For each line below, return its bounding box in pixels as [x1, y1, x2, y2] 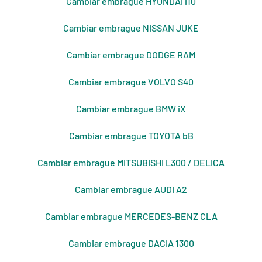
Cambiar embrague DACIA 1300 [68, 237, 194, 249]
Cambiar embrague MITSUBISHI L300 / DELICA [37, 157, 225, 168]
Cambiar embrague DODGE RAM [67, 49, 195, 61]
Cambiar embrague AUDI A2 [75, 184, 187, 195]
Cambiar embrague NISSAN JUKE [63, 22, 199, 34]
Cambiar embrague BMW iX [76, 103, 186, 115]
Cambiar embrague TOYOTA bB [68, 130, 194, 142]
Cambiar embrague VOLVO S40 [68, 76, 194, 88]
